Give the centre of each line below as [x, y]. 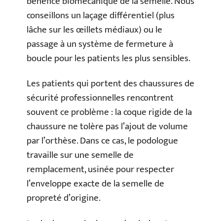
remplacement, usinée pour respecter [100, 170]
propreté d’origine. [64, 198]
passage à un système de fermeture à [100, 44]
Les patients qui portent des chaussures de [110, 84]
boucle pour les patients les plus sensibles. [109, 58]
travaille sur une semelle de [80, 155]
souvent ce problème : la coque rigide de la [109, 112]
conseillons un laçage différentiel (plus [101, 15]
